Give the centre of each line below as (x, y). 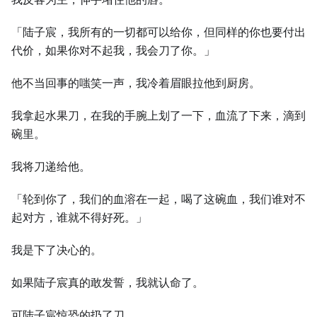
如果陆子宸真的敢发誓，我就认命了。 (108, 283)
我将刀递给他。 (51, 167)
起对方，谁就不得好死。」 (79, 218)
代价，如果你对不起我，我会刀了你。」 (113, 51)
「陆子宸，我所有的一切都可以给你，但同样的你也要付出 (158, 32)
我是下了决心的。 (57, 250)
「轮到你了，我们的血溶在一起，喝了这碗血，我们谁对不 (158, 199)
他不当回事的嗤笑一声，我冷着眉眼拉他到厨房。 (136, 83)
